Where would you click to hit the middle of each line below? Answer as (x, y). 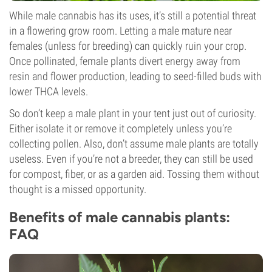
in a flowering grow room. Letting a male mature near (121, 31)
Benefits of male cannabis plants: (120, 217)
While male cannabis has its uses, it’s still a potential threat (133, 15)
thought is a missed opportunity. (78, 189)
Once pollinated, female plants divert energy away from (125, 61)
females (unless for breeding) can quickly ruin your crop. (128, 46)
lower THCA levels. (49, 91)
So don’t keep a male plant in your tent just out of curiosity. (133, 113)
